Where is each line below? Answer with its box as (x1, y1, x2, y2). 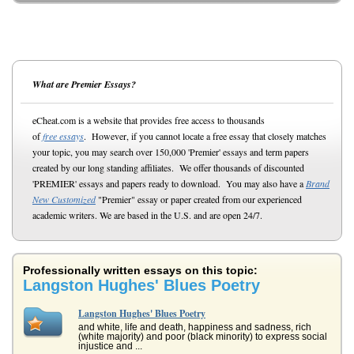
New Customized (32, 193, 96, 205)
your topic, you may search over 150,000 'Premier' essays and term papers (32, 145, 309, 158)
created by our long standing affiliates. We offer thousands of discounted (32, 161, 304, 174)
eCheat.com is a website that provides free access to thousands (32, 114, 265, 126)
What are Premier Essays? (32, 77, 136, 91)
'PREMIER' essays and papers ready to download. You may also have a (32, 177, 306, 190)
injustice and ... (78, 341, 142, 352)
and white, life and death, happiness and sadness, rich (78, 322, 311, 333)
